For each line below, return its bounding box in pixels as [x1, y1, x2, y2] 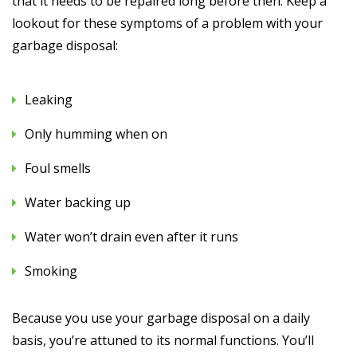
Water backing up [25, 193, 131, 211]
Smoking [25, 261, 77, 280]
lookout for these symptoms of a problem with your [12, 14, 323, 32]
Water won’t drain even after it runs [25, 227, 238, 245]
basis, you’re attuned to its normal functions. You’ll [12, 331, 314, 349]
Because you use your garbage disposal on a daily [12, 308, 310, 327]
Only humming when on [25, 124, 167, 143]
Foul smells [25, 159, 91, 177]
